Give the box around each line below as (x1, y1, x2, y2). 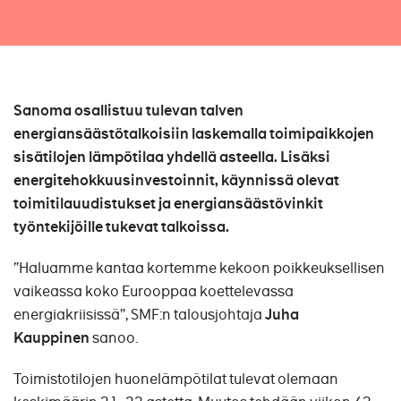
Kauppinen (13, 328, 90, 347)
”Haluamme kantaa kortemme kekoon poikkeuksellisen (13, 259, 385, 277)
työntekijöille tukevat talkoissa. (13, 218, 232, 236)
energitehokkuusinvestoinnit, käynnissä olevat (13, 171, 339, 190)
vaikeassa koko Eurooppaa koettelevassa (13, 282, 294, 301)
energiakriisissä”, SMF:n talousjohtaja (13, 305, 265, 324)
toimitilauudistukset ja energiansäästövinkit (13, 194, 323, 213)
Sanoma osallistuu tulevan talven (13, 101, 243, 120)
